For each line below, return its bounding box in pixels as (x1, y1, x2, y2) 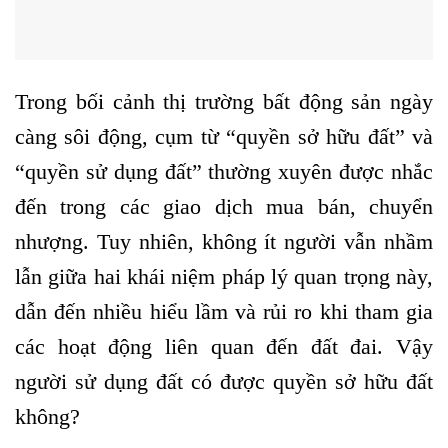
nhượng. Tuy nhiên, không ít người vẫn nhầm (15, 229, 433, 255)
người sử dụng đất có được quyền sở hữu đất (15, 369, 433, 395)
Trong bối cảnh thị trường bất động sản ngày (15, 89, 433, 115)
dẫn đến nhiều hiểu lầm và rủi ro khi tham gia (15, 299, 433, 325)
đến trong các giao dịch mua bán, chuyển (15, 194, 433, 220)
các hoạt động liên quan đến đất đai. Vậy (15, 334, 433, 360)
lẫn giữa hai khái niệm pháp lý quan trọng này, (15, 264, 433, 290)
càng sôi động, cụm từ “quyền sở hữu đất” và (15, 124, 433, 150)
